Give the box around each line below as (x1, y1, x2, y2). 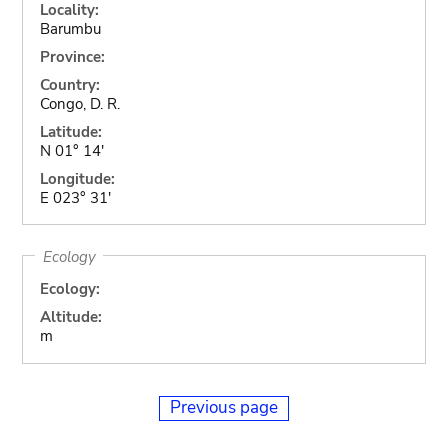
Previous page (170, 395, 278, 419)
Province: (39, 46, 105, 67)
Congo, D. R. (39, 93, 120, 114)
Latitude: (39, 121, 102, 142)
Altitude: (39, 307, 102, 327)
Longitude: (39, 168, 115, 189)
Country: (39, 74, 100, 95)
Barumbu (39, 18, 101, 39)
